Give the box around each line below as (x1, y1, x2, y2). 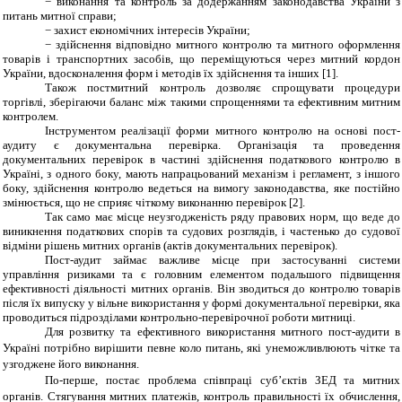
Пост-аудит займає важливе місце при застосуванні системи (45, 253, 400, 267)
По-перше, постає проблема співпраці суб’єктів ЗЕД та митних (45, 373, 400, 388)
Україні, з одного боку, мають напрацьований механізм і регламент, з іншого (3, 167, 400, 181)
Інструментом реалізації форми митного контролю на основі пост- (45, 124, 400, 138)
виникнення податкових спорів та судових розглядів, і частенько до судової (3, 224, 400, 239)
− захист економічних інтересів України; (45, 23, 251, 38)
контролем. (3, 109, 58, 124)
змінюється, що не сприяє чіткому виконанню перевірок (3, 196, 286, 210)
